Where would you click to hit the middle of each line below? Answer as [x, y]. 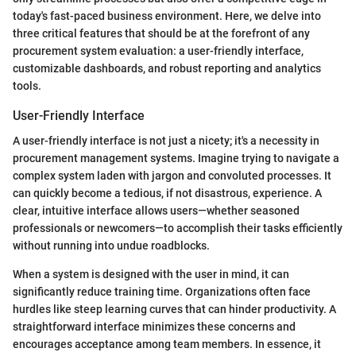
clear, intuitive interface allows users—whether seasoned [156, 211]
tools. [27, 85]
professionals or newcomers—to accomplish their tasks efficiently [178, 228]
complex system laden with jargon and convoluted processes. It [172, 176]
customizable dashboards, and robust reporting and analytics [167, 68]
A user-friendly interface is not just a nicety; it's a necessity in [166, 141]
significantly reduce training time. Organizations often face [162, 292]
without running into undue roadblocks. [111, 246]
